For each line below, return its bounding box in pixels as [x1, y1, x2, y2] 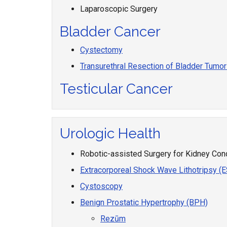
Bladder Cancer [60, 23, 161, 40]
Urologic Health [60, 125, 161, 142]
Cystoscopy [80, 181, 123, 191]
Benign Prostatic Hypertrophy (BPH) [80, 198, 208, 207]
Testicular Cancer [60, 81, 173, 97]
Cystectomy [80, 45, 123, 55]
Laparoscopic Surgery [80, 4, 158, 14]
